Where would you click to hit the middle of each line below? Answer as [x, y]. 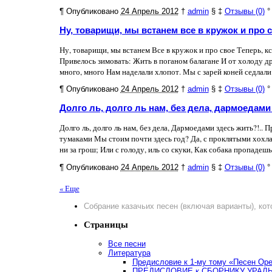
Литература [129, 253]
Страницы [106, 224]
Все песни [127, 243]
